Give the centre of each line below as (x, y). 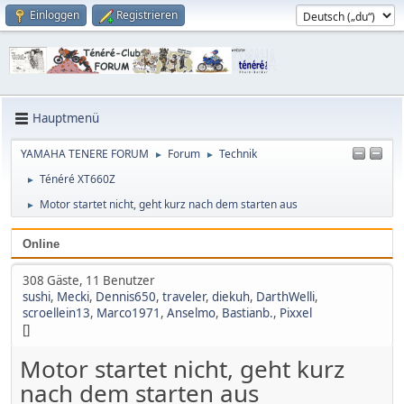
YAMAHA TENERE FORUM (85, 153)
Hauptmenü (66, 119)
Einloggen (55, 15)
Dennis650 (126, 296)
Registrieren (147, 15)
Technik (238, 153)
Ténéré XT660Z (78, 179)
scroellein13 (56, 312)
